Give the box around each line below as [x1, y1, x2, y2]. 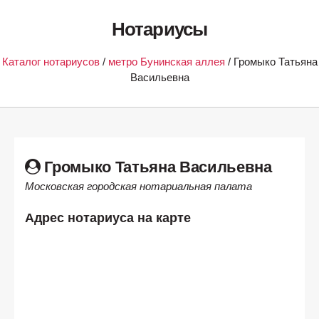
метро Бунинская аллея [108, 56, 225, 68]
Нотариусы [112, 19, 207, 40]
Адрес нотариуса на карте [25, 209, 191, 225]
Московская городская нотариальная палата [25, 180, 252, 192]
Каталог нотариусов [1, 56, 100, 68]
